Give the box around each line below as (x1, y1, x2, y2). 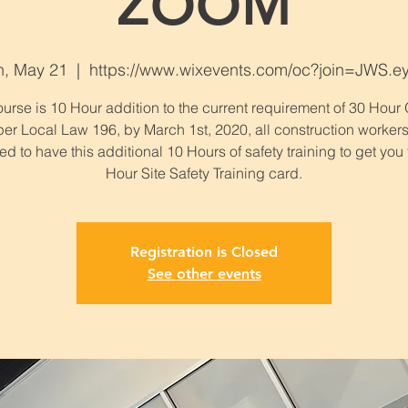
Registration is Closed (130, 243, 278, 261)
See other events (147, 265, 261, 283)
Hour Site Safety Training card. (106, 164, 302, 183)
